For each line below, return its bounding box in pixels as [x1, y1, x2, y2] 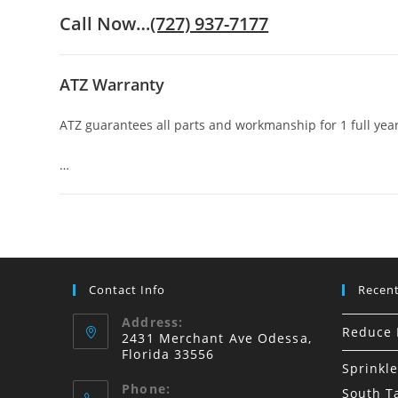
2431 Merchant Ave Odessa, [122, 330, 312, 346]
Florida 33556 [122, 346, 215, 362]
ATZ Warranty [60, 74, 165, 95]
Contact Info [89, 282, 166, 298]
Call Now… [60, 12, 151, 36]
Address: [122, 314, 184, 330]
